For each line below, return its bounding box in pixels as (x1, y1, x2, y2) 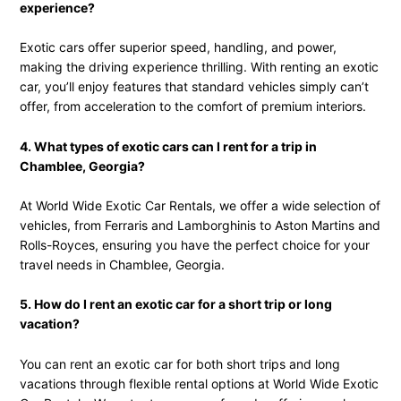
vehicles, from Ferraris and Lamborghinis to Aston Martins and (19, 217, 380, 233)
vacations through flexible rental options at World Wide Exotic (19, 375, 379, 391)
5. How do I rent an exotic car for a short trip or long (19, 296, 332, 312)
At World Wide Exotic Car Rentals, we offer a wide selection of (19, 197, 380, 213)
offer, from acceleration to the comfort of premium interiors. (19, 98, 366, 115)
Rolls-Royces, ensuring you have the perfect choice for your (19, 236, 370, 252)
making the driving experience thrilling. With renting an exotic (19, 59, 379, 75)
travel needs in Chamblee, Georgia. (19, 256, 225, 272)
